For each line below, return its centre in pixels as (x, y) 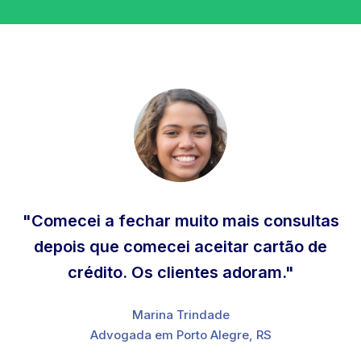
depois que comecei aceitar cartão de (180, 246)
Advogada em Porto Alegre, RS (180, 334)
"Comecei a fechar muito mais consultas (180, 220)
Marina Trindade (180, 314)
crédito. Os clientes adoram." (180, 272)
